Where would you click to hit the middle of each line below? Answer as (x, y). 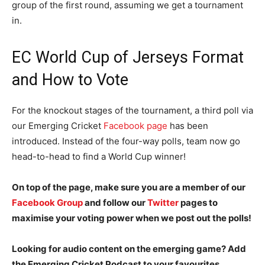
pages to (199, 202)
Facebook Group (47, 202)
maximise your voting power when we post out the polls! (132, 218)
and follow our (115, 202)
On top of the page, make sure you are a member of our (129, 187)
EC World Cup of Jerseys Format (128, 57)
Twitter (164, 202)
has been (188, 125)
